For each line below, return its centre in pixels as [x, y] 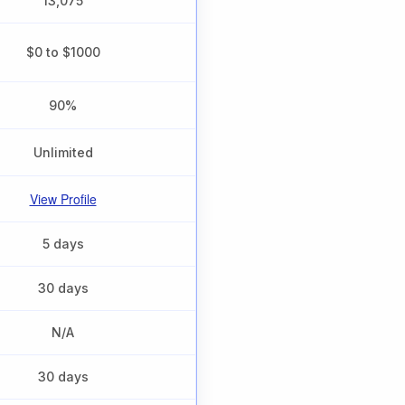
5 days [63, 244]
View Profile [63, 199]
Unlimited [63, 153]
